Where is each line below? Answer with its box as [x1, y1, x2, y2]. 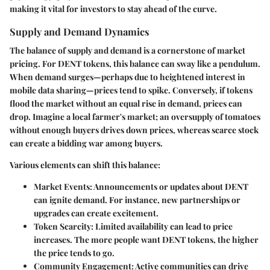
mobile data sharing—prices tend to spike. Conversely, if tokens [10, 84, 253, 96]
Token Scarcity [34, 220, 91, 232]
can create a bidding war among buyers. [10, 137, 163, 149]
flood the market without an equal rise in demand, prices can [10, 97, 242, 109]
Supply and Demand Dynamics [10, 24, 149, 38]
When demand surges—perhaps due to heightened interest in [10, 71, 245, 83]
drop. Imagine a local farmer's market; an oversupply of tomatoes [10, 110, 260, 122]
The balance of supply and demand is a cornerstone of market [10, 44, 245, 56]
